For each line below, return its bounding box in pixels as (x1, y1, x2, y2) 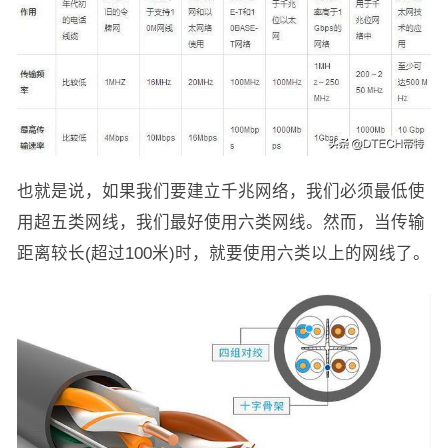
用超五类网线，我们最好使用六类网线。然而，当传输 (16, 212, 425, 231)
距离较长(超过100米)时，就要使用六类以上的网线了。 (16, 243, 430, 262)
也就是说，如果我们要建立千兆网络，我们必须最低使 (16, 181, 425, 200)
